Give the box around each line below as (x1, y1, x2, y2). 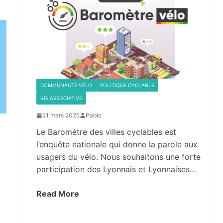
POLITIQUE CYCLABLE (100, 82, 154, 89)
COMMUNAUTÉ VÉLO (40, 82, 92, 89)
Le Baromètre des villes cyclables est (36, 127, 176, 137)
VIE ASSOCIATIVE (40, 95, 82, 102)
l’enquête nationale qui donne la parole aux (36, 139, 198, 150)
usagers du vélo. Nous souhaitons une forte (36, 152, 201, 162)
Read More (36, 189, 79, 199)
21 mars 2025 (42, 111, 80, 119)
